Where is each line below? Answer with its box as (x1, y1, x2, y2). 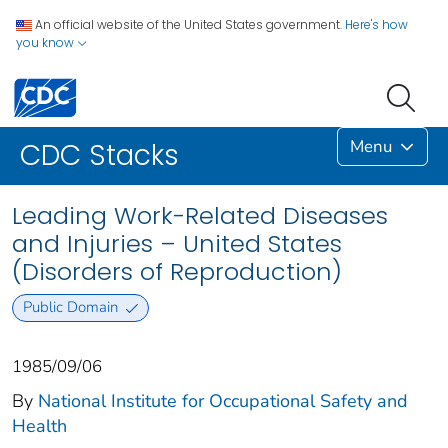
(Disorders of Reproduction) (12, 255, 342, 289)
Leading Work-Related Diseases (12, 199, 388, 233)
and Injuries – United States (12, 227, 342, 261)
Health (12, 413, 67, 438)
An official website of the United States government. (35, 16, 342, 33)
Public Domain (22, 297, 118, 318)
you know (16, 34, 77, 51)
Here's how (345, 16, 408, 33)
